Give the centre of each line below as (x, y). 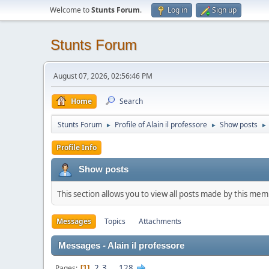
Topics (115, 221)
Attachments (160, 221)
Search (131, 101)
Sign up (224, 10)
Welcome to (71, 10)
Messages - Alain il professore (121, 246)
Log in (177, 10)
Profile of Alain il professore (161, 125)
